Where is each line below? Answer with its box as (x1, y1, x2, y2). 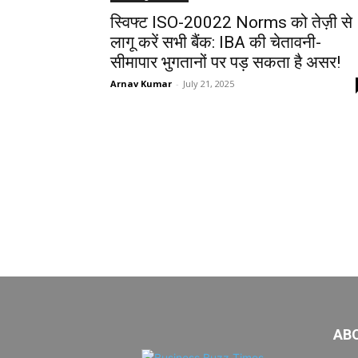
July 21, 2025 (183, 78, 234, 89)
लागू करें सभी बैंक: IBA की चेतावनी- (110, 33, 321, 52)
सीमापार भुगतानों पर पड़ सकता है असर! (110, 53, 340, 72)
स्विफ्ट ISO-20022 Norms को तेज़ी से (110, 13, 352, 32)
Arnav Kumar (110, 78, 172, 89)
